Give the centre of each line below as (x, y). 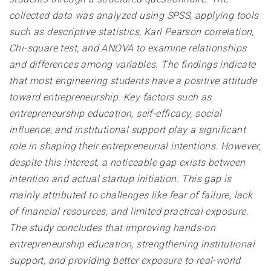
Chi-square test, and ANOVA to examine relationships (128, 48)
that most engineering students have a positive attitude (133, 81)
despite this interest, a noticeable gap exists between (127, 163)
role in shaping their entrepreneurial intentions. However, (135, 146)
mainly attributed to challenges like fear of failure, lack (131, 195)
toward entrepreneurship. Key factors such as (110, 97)
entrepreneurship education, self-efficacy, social (116, 114)
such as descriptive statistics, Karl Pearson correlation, (132, 32)
